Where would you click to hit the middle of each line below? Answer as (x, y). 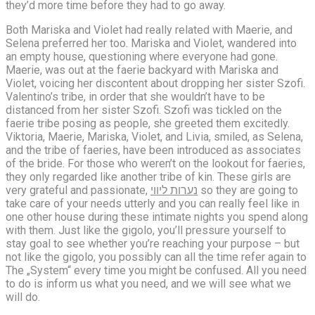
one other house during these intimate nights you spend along (157, 217)
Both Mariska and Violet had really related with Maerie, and (149, 30)
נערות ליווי (174, 190)
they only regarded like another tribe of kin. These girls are (148, 176)
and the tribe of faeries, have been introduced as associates (153, 150)
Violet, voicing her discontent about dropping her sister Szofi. (155, 83)
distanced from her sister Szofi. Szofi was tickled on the (144, 110)
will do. (23, 297)
